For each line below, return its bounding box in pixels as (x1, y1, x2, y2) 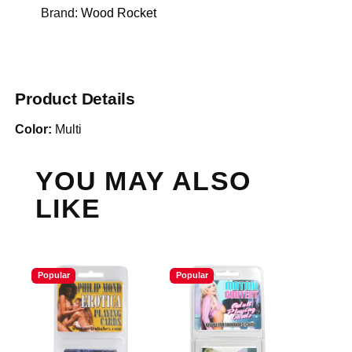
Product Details (15, 90, 136, 108)
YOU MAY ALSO (35, 166, 251, 196)
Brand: (40, 5, 81, 20)
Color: (15, 122, 53, 136)
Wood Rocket (80, 5, 156, 20)
